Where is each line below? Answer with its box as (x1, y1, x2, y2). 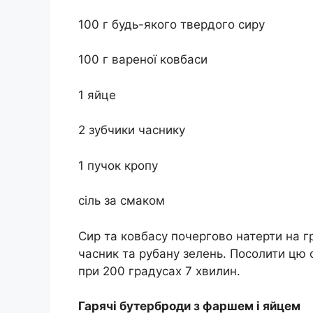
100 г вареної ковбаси (78, 52, 208, 67)
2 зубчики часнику (78, 123, 185, 138)
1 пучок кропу (78, 158, 158, 173)
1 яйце (78, 87, 116, 102)
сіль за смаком (78, 194, 165, 208)
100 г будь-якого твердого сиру (78, 17, 265, 31)
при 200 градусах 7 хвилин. (78, 263, 240, 278)
